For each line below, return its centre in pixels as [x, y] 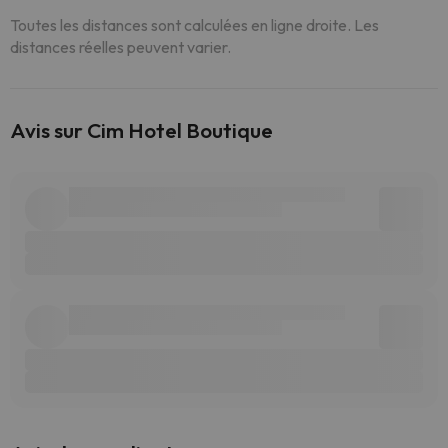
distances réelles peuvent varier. [120, 47]
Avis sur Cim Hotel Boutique [141, 130]
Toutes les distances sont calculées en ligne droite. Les [194, 25]
